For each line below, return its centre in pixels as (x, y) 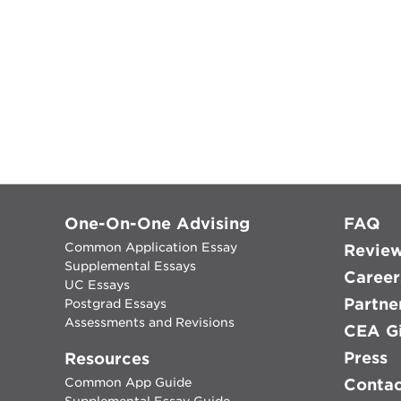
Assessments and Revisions (149, 322)
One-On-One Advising (157, 223)
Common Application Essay (151, 247)
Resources (107, 358)
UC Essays (97, 284)
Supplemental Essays (130, 265)
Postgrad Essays (115, 303)
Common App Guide (128, 382)
